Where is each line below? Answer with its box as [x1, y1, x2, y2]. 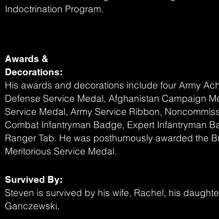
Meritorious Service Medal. [5, 145, 117, 157]
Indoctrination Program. [5, 3, 104, 15]
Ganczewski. [5, 200, 60, 212]
